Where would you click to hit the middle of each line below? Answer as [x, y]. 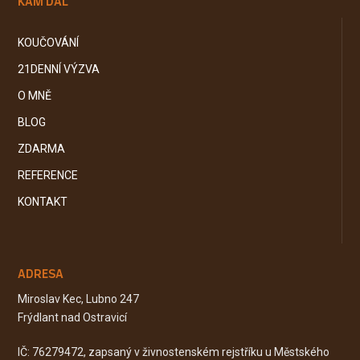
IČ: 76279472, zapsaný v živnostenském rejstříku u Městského [174, 352]
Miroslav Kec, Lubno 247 [79, 299]
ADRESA [40, 274]
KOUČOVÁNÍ [49, 42]
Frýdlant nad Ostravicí [73, 317]
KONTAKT [43, 201]
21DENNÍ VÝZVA [59, 69]
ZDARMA [42, 148]
